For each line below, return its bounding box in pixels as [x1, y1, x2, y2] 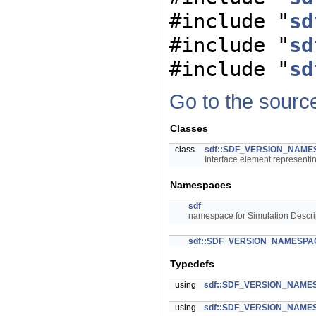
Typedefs [170, 258, 214, 269]
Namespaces [170, 179, 231, 190]
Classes [170, 123, 208, 134]
